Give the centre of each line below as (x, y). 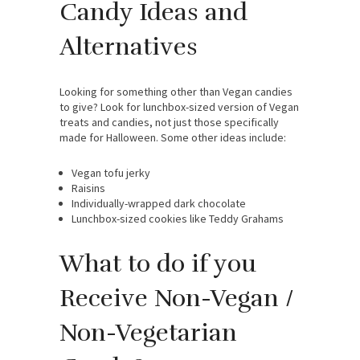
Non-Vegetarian (148, 333)
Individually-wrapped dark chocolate (159, 204)
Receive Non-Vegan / (177, 299)
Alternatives (129, 47)
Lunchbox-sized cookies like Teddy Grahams (178, 219)
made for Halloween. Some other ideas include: (173, 138)
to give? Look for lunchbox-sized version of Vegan (179, 107)
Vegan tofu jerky (111, 173)
